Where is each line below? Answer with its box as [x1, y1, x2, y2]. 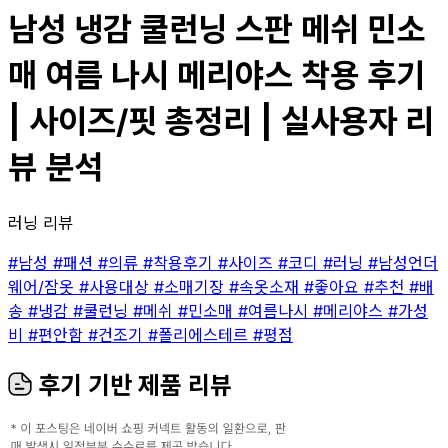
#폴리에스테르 [148, 324, 253, 345]
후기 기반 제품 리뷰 [32, 370, 232, 400]
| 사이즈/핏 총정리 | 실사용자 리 [8, 102, 434, 142]
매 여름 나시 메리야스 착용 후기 [8, 56, 425, 96]
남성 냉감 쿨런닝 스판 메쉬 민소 [8, 10, 425, 50]
